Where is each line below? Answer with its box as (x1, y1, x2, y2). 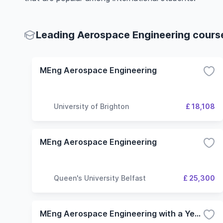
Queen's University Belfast (54, 173, 146, 182)
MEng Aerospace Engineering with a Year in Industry (195, 209, 201, 219)
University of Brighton (54, 102, 129, 111)
